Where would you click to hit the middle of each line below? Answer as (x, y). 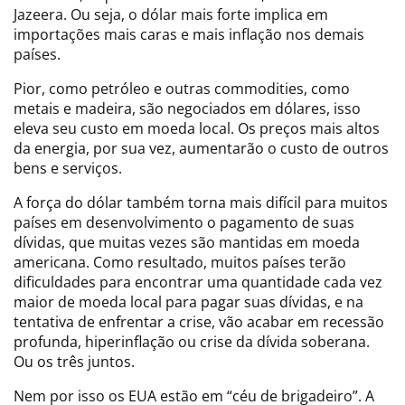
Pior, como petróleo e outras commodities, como (182, 88)
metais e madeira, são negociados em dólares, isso (187, 108)
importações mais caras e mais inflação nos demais (189, 34)
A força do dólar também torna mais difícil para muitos (201, 202)
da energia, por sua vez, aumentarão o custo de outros (201, 148)
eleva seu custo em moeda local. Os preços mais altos (197, 128)
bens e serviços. (68, 168)
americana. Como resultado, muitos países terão (180, 262)
